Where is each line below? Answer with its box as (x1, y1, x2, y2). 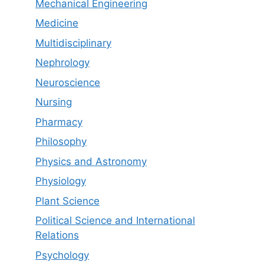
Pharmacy (35, 115, 82, 128)
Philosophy (35, 136, 87, 147)
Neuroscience (35, 76, 100, 88)
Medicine (35, 17, 78, 29)
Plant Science (35, 194, 100, 207)
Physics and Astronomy (35, 155, 147, 167)
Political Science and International (35, 214, 195, 226)
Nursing (35, 96, 72, 108)
